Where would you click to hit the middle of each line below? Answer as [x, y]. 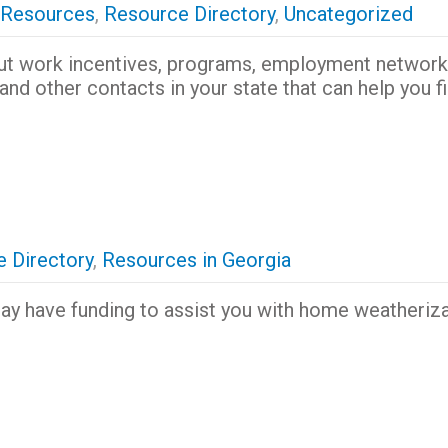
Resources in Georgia [196, 260]
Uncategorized [348, 14]
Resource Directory [189, 14]
